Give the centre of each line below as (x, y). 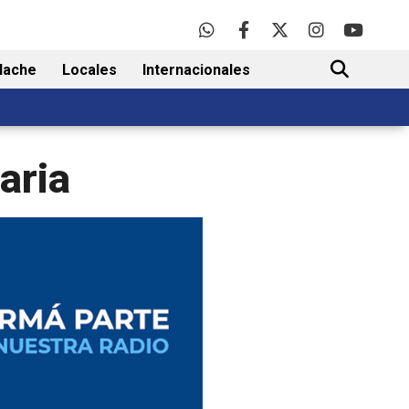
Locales (89, 70)
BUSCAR (338, 126)
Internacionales (196, 70)
